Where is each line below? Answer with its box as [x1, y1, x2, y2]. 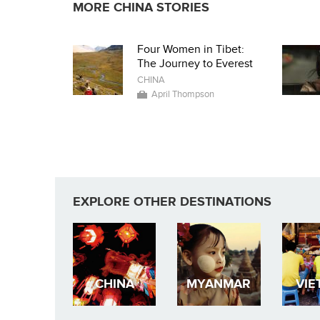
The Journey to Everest [137, 56, 253, 71]
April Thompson [151, 89, 214, 100]
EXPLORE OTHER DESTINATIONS [73, 194, 271, 209]
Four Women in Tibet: [137, 42, 244, 56]
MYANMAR [186, 276, 251, 291]
